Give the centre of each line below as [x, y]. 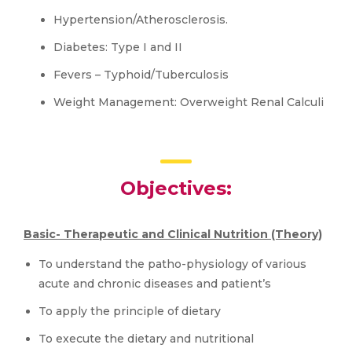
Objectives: [176, 188]
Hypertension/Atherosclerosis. [141, 20]
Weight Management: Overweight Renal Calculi [189, 102]
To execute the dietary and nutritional [146, 339]
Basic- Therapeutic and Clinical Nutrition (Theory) [173, 234]
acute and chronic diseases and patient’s [155, 284]
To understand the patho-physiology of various [172, 264]
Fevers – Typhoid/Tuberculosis [141, 75]
